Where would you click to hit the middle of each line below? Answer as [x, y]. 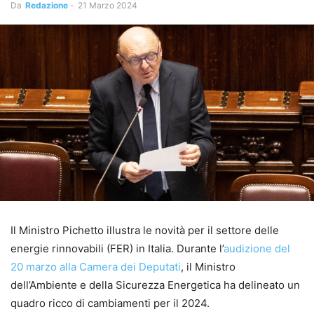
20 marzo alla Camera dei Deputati [96, 266]
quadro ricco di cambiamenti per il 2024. [110, 303]
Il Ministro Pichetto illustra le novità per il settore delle [145, 230]
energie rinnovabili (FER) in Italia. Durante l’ [117, 248]
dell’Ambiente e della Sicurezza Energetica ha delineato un [155, 285]
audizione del [257, 248]
